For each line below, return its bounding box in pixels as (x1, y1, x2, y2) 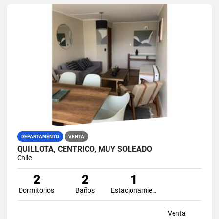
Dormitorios (19, 186, 55, 194)
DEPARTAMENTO (21, 133, 59, 139)
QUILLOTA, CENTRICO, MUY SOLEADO (17, 144, 152, 153)
